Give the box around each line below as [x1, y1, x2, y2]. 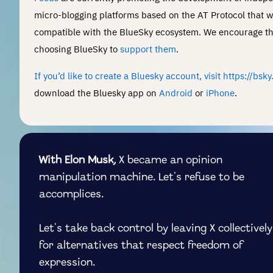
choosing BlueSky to [34, 43, 120, 55]
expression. [39, 257, 95, 269]
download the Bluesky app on [34, 87, 159, 99]
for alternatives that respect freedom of [39, 240, 243, 252]
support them [120, 43, 176, 55]
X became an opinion [116, 155, 222, 166]
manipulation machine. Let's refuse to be [39, 172, 244, 183]
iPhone [206, 87, 235, 99]
